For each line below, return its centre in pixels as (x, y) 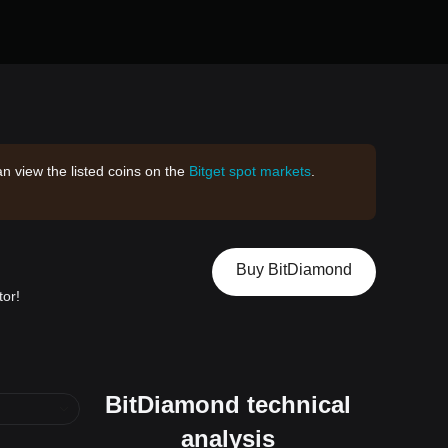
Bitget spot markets (250, 171)
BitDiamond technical (228, 404)
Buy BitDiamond (294, 269)
